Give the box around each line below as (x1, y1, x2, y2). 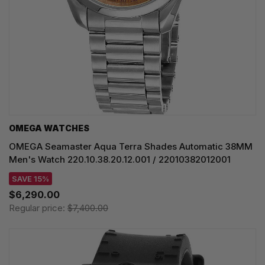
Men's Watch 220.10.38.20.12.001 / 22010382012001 (9, 153, 231, 165)
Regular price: (9, 202, 67, 214)
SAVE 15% (12, 173, 49, 183)
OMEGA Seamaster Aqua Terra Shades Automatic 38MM (9, 140, 253, 152)
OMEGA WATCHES (9, 122, 89, 133)
